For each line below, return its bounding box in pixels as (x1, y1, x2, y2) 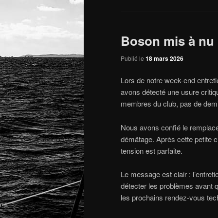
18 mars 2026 (145, 54, 183, 63)
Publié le (121, 54, 145, 62)
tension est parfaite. (121, 145, 182, 156)
